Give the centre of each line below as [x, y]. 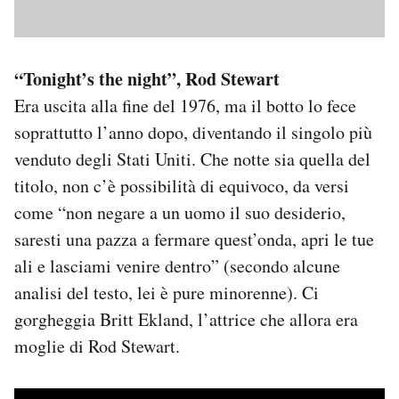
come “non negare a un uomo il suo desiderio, [180, 212]
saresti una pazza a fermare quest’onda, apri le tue [194, 239]
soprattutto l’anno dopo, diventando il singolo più [193, 132]
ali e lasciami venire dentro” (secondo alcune [177, 265]
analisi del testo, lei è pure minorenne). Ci [167, 292]
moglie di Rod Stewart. [97, 346]
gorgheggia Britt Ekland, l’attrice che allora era [186, 319]
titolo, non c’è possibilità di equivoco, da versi [182, 185]
